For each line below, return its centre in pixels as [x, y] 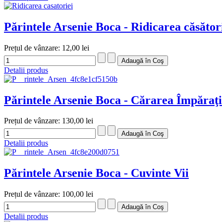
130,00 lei [78, 121]
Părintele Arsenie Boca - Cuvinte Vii [96, 173]
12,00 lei [76, 48]
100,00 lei [78, 194]
